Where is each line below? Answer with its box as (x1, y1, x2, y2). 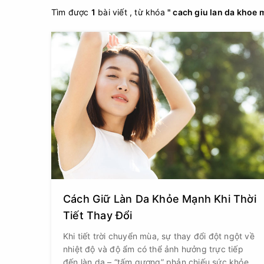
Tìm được (51, 7, 91, 17)
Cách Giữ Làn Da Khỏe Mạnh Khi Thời (63, 193, 256, 205)
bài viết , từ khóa (95, 7, 168, 17)
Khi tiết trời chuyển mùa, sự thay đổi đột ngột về (63, 231, 255, 241)
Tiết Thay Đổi (63, 209, 133, 222)
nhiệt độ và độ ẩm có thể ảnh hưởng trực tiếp (63, 244, 243, 254)
